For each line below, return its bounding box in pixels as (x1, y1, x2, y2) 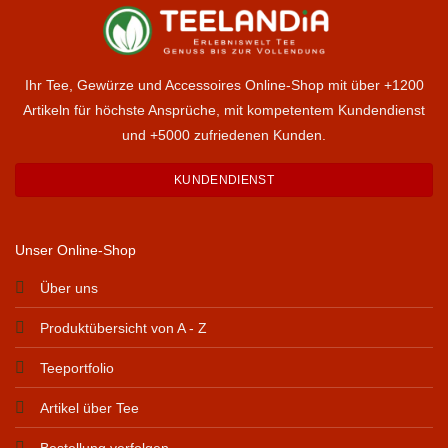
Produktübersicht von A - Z (39, 319, 207, 336)
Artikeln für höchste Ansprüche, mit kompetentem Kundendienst (23, 101, 425, 118)
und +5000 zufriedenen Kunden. (122, 126, 326, 143)
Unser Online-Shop (14, 241, 136, 258)
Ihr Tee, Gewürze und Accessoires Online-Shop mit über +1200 (24, 76, 424, 93)
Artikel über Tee (39, 399, 139, 416)
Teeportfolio (39, 359, 114, 376)
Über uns (39, 279, 98, 296)
